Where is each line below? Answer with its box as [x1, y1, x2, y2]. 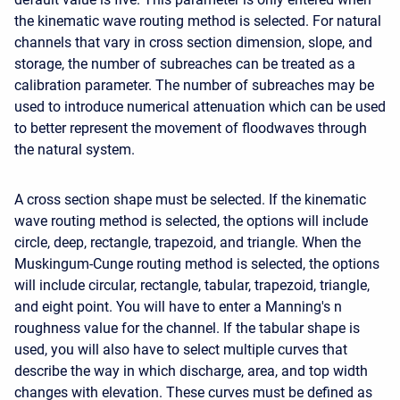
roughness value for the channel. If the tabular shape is [14, 320, 360, 337]
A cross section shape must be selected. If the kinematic [14, 191, 366, 208]
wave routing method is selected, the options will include [14, 212, 368, 229]
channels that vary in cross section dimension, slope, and [14, 34, 372, 51]
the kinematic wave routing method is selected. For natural [14, 12, 381, 29]
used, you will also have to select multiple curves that [14, 341, 347, 358]
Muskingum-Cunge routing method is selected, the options [14, 255, 379, 272]
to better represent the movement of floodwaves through [14, 120, 367, 137]
